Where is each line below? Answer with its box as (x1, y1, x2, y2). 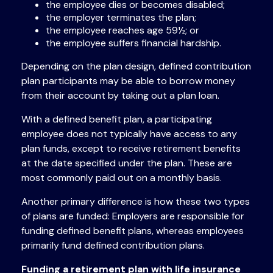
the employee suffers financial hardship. (46, 37, 221, 50)
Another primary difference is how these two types (21, 195, 250, 208)
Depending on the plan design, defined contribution (21, 60, 251, 73)
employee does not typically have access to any (21, 127, 237, 141)
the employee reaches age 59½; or (46, 24, 199, 37)
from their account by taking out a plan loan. (21, 89, 219, 102)
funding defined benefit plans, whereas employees (21, 224, 244, 238)
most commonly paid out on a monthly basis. (21, 171, 222, 185)
